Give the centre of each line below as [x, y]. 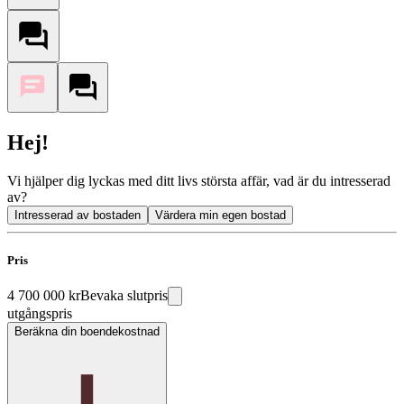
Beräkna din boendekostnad [87, 331]
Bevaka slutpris [124, 295]
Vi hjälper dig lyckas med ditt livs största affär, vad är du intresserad [199, 180]
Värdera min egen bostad [220, 215]
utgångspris [40, 313]
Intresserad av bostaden [78, 215]
